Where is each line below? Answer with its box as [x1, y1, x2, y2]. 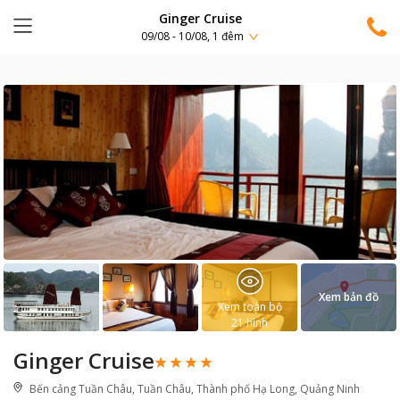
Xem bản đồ [319, 289, 379, 304]
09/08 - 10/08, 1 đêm [141, 29, 244, 45]
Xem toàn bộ [217, 299, 282, 314]
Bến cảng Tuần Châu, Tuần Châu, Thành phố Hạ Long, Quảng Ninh [29, 381, 360, 396]
